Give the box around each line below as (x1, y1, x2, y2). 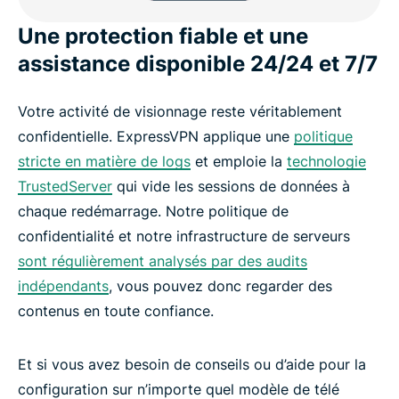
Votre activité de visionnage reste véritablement (18, 102, 342, 120)
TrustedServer (18, 176, 112, 195)
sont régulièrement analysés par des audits (18, 251, 307, 270)
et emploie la (191, 151, 287, 170)
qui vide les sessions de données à (112, 176, 350, 195)
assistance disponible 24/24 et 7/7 (18, 50, 378, 77)
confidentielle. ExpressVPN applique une (18, 126, 294, 145)
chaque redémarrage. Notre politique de (18, 201, 289, 220)
